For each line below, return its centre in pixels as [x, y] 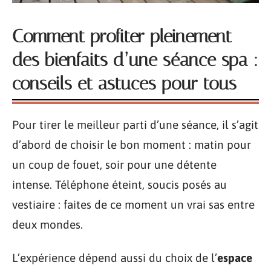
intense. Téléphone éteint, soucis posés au [119, 184]
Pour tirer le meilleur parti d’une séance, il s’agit [135, 124]
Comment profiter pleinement [122, 36]
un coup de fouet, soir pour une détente [114, 164]
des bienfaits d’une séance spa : [135, 60]
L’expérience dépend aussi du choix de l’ [115, 258]
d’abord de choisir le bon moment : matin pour [132, 144]
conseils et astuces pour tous [124, 83]
